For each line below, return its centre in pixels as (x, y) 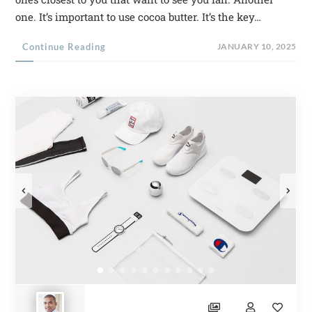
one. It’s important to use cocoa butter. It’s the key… (139, 16)
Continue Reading (64, 46)
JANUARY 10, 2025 (257, 46)
